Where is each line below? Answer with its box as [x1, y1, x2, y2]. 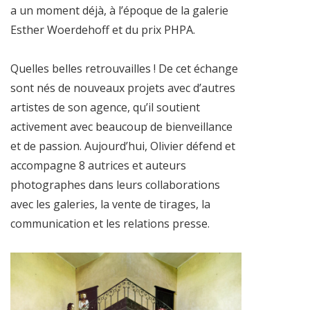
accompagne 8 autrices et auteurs [10, 157, 186, 173]
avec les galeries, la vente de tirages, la [10, 196, 210, 212]
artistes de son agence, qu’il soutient [10, 99, 200, 115]
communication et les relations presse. [10, 215, 210, 231]
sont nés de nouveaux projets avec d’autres [10, 80, 235, 95]
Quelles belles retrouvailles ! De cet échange [10, 60, 238, 76]
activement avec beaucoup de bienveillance [10, 118, 232, 134]
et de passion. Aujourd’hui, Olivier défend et [10, 138, 235, 154]
